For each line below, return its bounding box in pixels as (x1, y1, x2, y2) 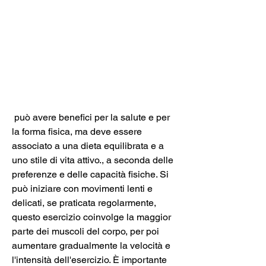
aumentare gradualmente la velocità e (12, 239, 170, 251)
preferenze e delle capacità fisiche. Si (12, 168, 169, 180)
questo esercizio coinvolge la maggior (12, 211, 171, 223)
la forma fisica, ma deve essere (12, 125, 142, 137)
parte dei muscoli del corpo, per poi (12, 225, 159, 237)
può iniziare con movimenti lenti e (12, 182, 153, 194)
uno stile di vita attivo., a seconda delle (12, 154, 173, 166)
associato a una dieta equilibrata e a (12, 140, 164, 151)
